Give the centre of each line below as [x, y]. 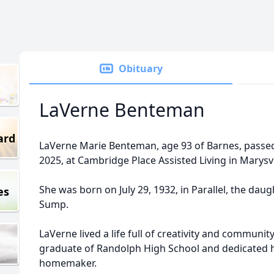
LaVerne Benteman [122, 110]
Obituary [141, 68]
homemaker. [68, 263]
